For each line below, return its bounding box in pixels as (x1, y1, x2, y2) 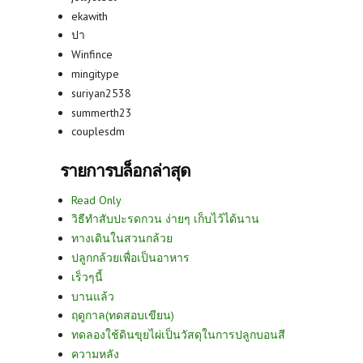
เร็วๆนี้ (71, 269, 103, 284)
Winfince (71, 47, 113, 62)
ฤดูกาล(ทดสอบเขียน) (71, 308, 174, 323)
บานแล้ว (71, 288, 114, 304)
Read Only (71, 192, 122, 207)
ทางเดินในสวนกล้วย (71, 231, 173, 246)
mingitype (71, 66, 119, 81)
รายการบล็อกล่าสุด (60, 159, 190, 181)
